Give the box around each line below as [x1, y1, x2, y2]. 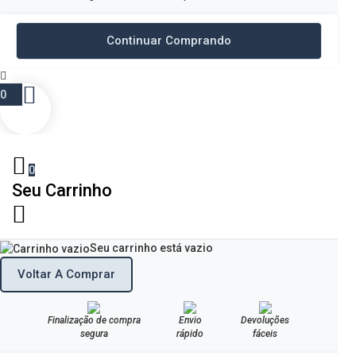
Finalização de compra [47, 315, 141, 327]
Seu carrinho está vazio [90, 241, 213, 254]
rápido [176, 328, 203, 340]
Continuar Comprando [106, 33, 231, 48]
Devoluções [241, 315, 289, 327]
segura [79, 328, 108, 340]
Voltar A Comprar [17, 267, 115, 282]
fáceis [253, 328, 277, 340]
